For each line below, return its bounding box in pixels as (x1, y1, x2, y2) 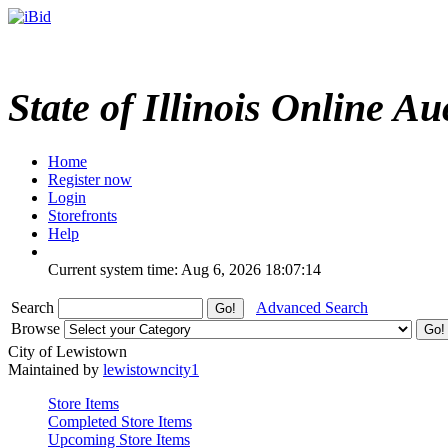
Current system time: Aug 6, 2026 (48, 260, 261, 278)
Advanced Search (256, 298, 368, 316)
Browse (11, 319, 64, 337)
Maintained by (8, 360, 103, 378)
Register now (48, 170, 132, 188)
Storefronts (48, 206, 117, 224)
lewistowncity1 (103, 360, 199, 378)
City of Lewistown (8, 342, 127, 360)
